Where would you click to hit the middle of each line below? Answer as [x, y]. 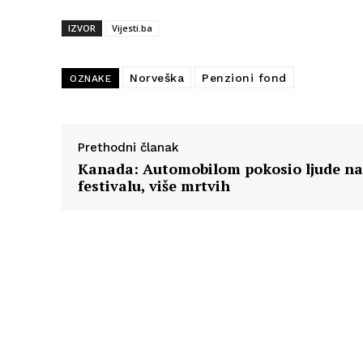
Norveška [157, 78]
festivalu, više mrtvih [154, 186]
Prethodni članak [128, 148]
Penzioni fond [244, 78]
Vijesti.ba [132, 28]
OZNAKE [90, 79]
